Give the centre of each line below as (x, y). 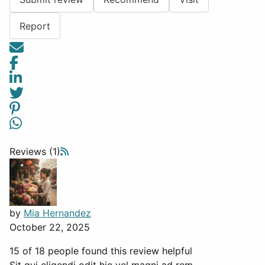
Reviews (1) (35, 152)
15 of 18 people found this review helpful (101, 251)
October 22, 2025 (50, 227)
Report (35, 26)
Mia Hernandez (57, 213)
